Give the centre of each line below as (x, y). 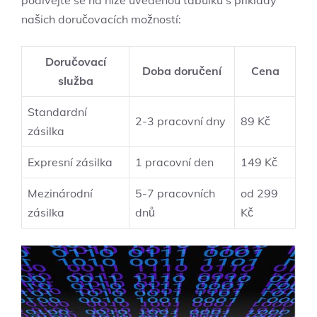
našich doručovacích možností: (101, 19)
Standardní (57, 112)
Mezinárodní (60, 194)
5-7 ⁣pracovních (175, 194)
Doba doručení (182, 71)
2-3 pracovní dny (180, 121)
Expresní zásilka (70, 162)
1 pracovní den (174, 162)
